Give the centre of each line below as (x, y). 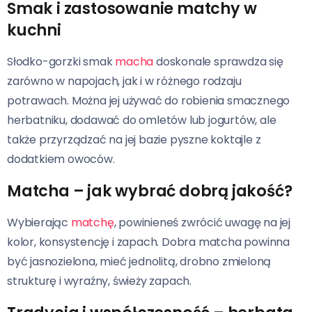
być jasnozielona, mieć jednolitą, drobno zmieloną (139, 261)
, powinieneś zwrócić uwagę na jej (202, 222)
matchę (92, 222)
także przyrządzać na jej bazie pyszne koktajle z (134, 139)
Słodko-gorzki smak (61, 61)
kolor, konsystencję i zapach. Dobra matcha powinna (149, 242)
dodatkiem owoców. (61, 159)
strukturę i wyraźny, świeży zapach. (99, 281)
